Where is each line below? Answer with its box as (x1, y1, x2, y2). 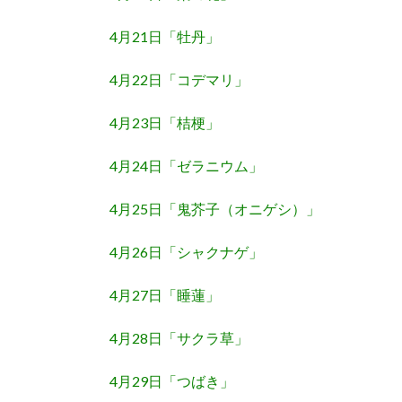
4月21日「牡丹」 (109, 28, 220, 46)
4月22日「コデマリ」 (109, 71, 249, 89)
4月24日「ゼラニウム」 (109, 157, 263, 175)
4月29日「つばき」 (109, 372, 234, 390)
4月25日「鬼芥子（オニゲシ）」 (109, 200, 320, 218)
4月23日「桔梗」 (109, 114, 220, 132)
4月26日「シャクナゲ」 (109, 243, 263, 261)
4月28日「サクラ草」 (109, 329, 249, 347)
